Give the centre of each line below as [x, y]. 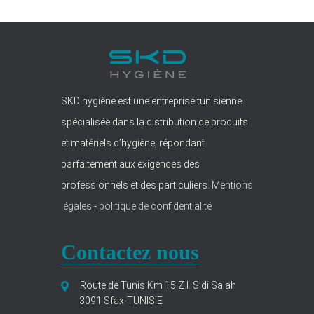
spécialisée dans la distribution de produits [154, 122]
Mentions [232, 185]
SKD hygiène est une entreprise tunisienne [151, 101]
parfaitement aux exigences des [130, 164]
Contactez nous [130, 252]
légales [77, 206]
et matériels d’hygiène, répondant [132, 143]
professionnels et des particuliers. [136, 185]
